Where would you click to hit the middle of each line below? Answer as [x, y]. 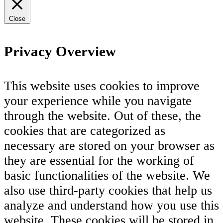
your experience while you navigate [98, 101]
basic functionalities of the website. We [107, 175]
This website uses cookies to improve [102, 86]
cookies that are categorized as [85, 130]
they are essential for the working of [99, 160]
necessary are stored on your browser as [109, 145]
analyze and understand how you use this [111, 205]
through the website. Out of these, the [103, 115]
